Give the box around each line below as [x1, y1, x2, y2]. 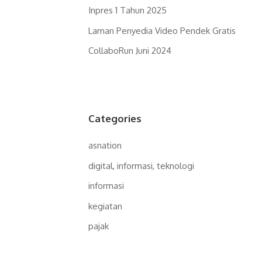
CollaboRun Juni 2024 [88, 45, 171, 56]
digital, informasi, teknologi [88, 160, 194, 171]
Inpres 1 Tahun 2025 [88, 5, 167, 16]
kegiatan [88, 200, 122, 212]
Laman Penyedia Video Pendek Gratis [88, 25, 236, 36]
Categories [88, 112, 142, 125]
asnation [88, 140, 122, 151]
